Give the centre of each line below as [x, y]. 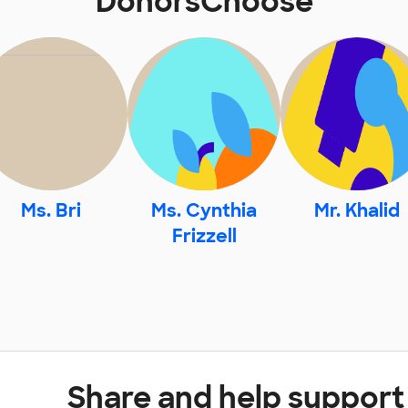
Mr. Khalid [357, 211]
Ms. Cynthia [204, 211]
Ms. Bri [51, 211]
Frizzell [204, 236]
